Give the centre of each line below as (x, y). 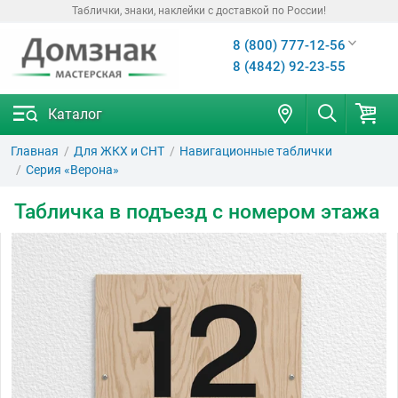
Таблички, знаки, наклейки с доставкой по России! (199, 11)
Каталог (75, 114)
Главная (35, 151)
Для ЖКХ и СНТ (119, 151)
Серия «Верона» (72, 170)
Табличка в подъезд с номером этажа (197, 212)
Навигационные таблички (256, 151)
